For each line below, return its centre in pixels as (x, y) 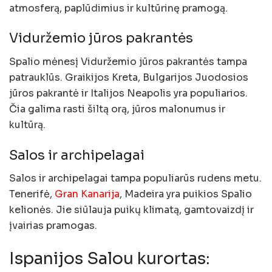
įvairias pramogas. (53, 226)
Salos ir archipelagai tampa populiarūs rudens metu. (135, 178)
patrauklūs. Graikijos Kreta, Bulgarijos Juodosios (129, 78)
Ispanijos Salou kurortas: (110, 259)
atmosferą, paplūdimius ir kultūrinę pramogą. (118, 8)
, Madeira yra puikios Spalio (186, 194)
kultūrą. (27, 125)
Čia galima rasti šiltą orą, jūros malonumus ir (117, 109)
